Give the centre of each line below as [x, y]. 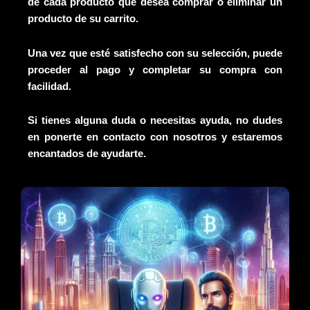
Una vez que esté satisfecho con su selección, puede [155, 53]
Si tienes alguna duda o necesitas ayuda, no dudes [155, 121]
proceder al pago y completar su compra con [155, 70]
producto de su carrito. [83, 19]
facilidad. [49, 86]
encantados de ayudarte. [87, 154]
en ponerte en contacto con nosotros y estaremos [155, 137]
